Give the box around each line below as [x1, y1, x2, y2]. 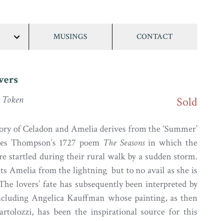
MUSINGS [53, 32, 88, 41]
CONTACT [137, 32, 173, 41]
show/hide [16, 42, 49, 53]
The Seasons [103, 136, 145, 149]
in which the [144, 136, 198, 149]
